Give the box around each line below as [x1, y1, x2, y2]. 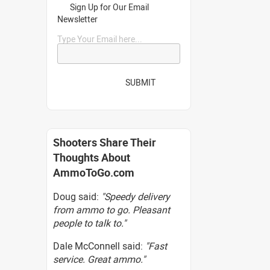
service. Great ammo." [53, 253, 145, 266]
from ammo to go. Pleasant [53, 203, 170, 216]
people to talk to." [53, 216, 126, 230]
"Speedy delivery [101, 190, 170, 203]
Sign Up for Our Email [68, 1, 149, 13]
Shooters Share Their [53, 135, 156, 149]
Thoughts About [53, 150, 130, 165]
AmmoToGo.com [53, 165, 134, 180]
